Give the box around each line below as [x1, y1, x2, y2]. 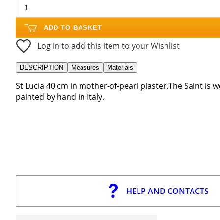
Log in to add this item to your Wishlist [37, 40, 180, 51]
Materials [107, 63, 133, 71]
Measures [71, 63, 99, 71]
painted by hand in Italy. [16, 91, 104, 102]
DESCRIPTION [20, 63, 63, 71]
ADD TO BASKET [44, 24, 102, 31]
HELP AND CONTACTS [126, 185, 209, 196]
